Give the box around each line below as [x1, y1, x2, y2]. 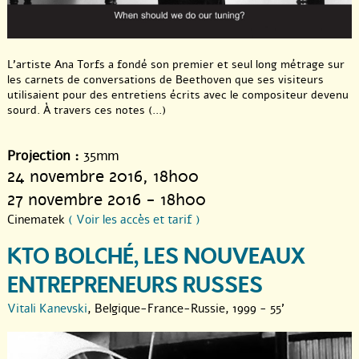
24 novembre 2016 [7, 164, 143, 188]
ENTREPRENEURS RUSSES [7, 270, 263, 301]
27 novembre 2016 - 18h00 [7, 188, 206, 211]
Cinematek [7, 211, 68, 228]
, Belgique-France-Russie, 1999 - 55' [87, 300, 284, 317]
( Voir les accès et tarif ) [68, 211, 200, 228]
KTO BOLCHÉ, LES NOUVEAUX [7, 241, 305, 272]
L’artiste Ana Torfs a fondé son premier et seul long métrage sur [7, 56, 345, 72]
